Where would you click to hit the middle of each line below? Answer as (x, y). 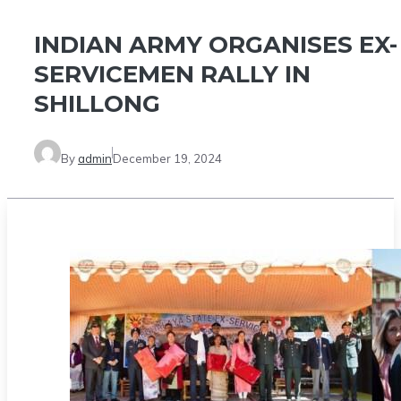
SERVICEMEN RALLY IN (172, 75)
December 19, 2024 (167, 158)
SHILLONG (97, 104)
